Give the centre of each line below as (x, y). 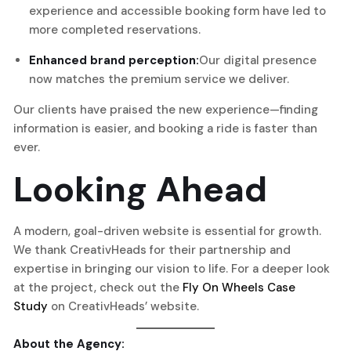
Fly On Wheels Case (239, 287)
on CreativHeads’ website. (123, 306)
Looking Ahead (140, 189)
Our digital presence (258, 60)
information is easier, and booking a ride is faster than (165, 128)
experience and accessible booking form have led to (177, 11)
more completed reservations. (115, 29)
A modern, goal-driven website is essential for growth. (167, 231)
